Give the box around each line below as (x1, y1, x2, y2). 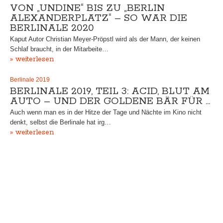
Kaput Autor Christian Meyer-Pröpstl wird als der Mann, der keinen (10, 35, 200, 43)
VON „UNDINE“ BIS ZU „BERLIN (10, 2, 165, 14)
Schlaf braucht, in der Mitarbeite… (10, 45, 109, 53)
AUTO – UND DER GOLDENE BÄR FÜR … (10, 95, 210, 108)
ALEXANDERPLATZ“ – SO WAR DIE (10, 12, 187, 24)
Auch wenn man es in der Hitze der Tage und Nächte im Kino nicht (10, 109, 202, 116)
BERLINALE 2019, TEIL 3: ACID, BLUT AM (10, 85, 210, 98)
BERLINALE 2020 (10, 22, 94, 34)
